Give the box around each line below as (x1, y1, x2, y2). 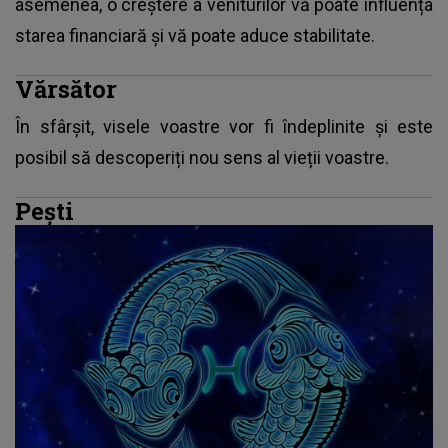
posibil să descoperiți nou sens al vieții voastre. (15, 146, 389, 168)
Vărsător (15, 72, 123, 104)
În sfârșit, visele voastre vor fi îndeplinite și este (15, 115, 433, 137)
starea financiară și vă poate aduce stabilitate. (15, 24, 375, 46)
